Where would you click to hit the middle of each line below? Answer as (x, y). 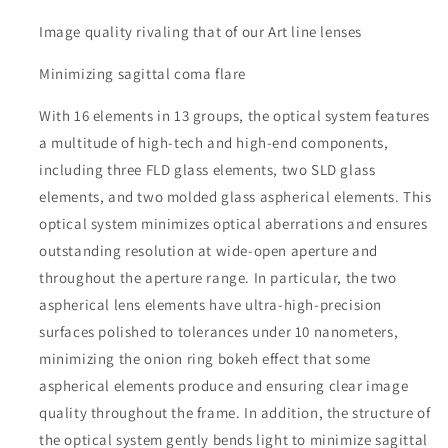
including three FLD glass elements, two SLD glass (207, 170)
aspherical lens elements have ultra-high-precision (211, 305)
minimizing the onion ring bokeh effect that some (205, 359)
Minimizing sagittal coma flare (142, 74)
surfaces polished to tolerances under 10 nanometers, (219, 332)
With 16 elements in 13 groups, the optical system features (234, 116)
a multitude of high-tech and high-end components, (214, 143)
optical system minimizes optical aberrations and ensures (233, 224)
